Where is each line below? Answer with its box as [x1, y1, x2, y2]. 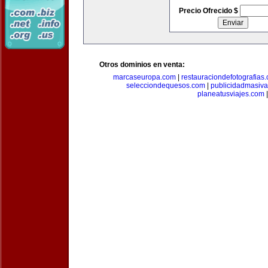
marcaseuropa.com [112, 73, 176, 81]
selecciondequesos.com [126, 81, 205, 90]
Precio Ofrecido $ [178, 7, 240, 15]
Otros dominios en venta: [99, 60, 185, 69]
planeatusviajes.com [197, 90, 264, 98]
